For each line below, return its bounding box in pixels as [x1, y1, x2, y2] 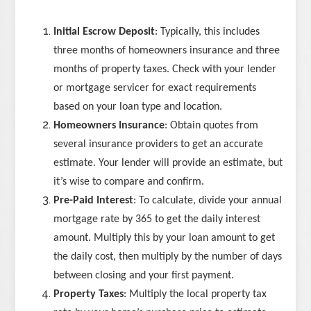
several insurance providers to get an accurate [53, 139, 264, 151]
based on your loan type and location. [53, 101, 223, 113]
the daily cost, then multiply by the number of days [53, 251, 283, 263]
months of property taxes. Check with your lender [53, 64, 277, 76]
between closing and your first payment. [53, 270, 235, 282]
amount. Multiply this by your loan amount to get [53, 233, 276, 244]
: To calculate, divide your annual [133, 195, 283, 207]
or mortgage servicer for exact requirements [53, 83, 257, 94]
